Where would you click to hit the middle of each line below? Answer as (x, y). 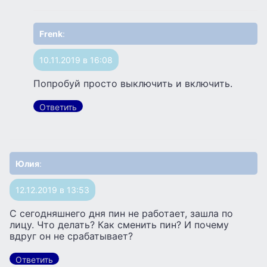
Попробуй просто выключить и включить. (133, 84)
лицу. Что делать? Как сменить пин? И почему (119, 224)
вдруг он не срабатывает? (71, 236)
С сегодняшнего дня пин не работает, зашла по (121, 213)
